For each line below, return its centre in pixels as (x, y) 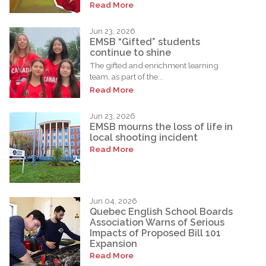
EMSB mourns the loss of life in (161, 126)
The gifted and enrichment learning (154, 65)
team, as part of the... (126, 76)
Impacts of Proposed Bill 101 (155, 233)
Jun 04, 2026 (113, 201)
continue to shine (130, 52)
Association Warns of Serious (157, 222)
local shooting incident (144, 137)
